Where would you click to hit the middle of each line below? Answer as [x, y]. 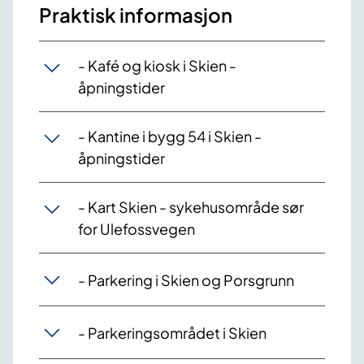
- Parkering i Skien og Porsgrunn [186, 279]
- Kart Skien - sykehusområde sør [191, 207]
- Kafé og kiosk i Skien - [157, 66]
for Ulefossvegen [136, 229]
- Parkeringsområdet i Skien [172, 332]
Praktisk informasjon [136, 15]
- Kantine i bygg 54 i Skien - [170, 136]
